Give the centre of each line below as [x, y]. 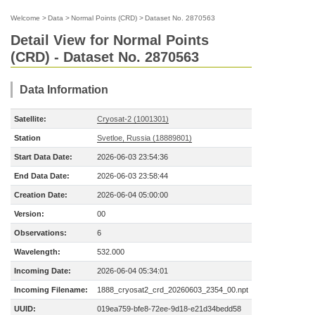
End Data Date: [42, 176]
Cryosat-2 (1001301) [133, 119]
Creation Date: [41, 195]
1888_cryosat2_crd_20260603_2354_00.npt [173, 290]
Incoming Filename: [51, 290]
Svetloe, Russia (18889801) [144, 138]
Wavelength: [37, 252]
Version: [29, 214]
